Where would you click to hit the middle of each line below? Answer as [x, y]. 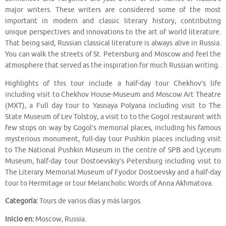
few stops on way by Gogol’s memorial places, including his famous [113, 128]
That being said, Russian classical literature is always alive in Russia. [113, 43]
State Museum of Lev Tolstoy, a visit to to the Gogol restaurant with [113, 117]
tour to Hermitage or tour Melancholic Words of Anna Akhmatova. [109, 183]
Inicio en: [19, 219]
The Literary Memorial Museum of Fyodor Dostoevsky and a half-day [113, 172]
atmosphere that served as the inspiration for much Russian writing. [112, 66]
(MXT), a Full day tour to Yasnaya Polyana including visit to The [113, 105]
